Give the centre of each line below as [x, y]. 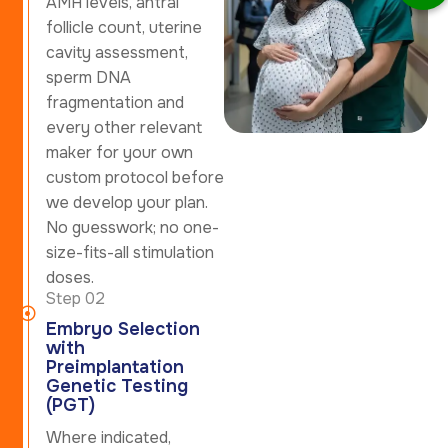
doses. [70, 277]
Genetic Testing [117, 385]
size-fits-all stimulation [130, 252]
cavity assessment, [117, 52]
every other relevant [124, 127]
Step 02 [75, 298]
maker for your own [119, 152]
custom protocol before [135, 177]
